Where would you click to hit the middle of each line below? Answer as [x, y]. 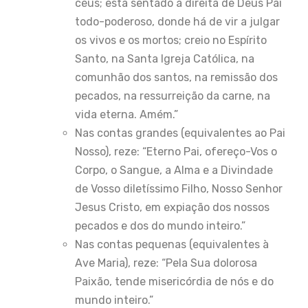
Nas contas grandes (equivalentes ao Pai [180, 133]
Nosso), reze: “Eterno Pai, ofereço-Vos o [176, 151]
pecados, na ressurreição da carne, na [173, 96]
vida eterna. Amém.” [126, 114]
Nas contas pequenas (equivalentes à [172, 244]
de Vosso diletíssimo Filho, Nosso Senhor [179, 188]
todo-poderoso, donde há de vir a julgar [177, 21]
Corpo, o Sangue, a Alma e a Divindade [174, 170]
